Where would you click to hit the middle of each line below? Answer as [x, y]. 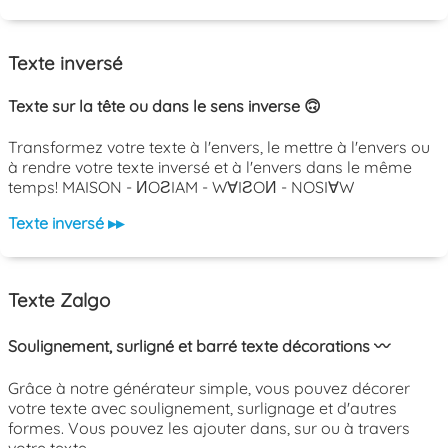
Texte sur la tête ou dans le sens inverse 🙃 [164, 105]
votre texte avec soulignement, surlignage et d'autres [202, 408]
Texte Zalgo [59, 299]
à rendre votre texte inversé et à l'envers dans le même [210, 167]
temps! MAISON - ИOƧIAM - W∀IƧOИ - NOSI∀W [181, 187]
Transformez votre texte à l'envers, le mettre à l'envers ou [219, 147]
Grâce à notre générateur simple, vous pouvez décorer [209, 388]
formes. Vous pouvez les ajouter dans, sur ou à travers [209, 428]
